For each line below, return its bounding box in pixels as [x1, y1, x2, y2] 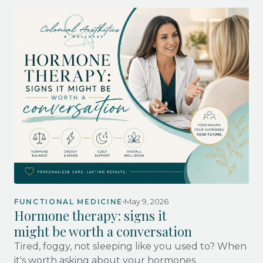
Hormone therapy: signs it [14, 206, 167, 224]
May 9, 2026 [124, 196, 168, 206]
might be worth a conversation [14, 222, 192, 240]
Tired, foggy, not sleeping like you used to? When [14, 240, 247, 252]
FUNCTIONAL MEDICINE [14, 197, 123, 206]
